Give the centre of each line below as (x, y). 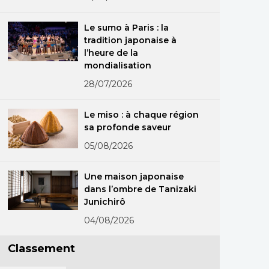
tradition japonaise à (131, 40)
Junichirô (105, 202)
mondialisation (118, 65)
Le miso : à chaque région (141, 115)
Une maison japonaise (134, 177)
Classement (41, 249)
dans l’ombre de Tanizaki (140, 189)
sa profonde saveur (128, 127)
